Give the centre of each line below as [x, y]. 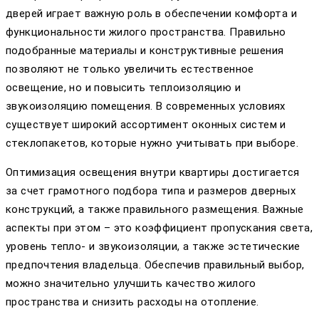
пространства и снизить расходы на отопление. [132, 302]
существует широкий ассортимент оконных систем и [146, 125]
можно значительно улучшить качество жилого [131, 284]
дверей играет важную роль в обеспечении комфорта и [151, 14]
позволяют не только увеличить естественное [130, 69]
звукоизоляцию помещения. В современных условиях [146, 106]
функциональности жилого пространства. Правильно [146, 32]
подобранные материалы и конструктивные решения [145, 51]
